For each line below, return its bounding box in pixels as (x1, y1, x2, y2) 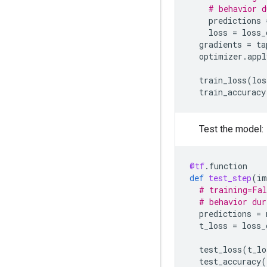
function (209, 160, 247, 172)
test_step (209, 172, 252, 184)
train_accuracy (199, 86, 266, 98)
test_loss (199, 243, 242, 255)
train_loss (199, 74, 247, 86)
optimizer (199, 50, 243, 62)
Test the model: (199, 123, 263, 135)
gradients (199, 38, 242, 50)
